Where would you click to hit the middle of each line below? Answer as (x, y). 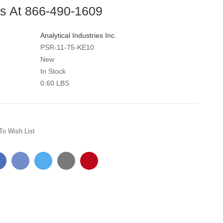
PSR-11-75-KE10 (67, 47)
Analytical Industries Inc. (79, 35)
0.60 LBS (55, 83)
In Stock (53, 71)
